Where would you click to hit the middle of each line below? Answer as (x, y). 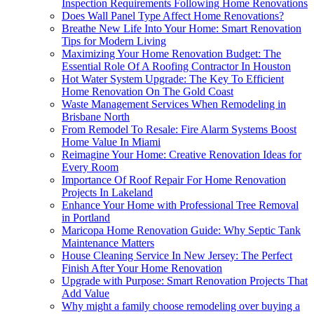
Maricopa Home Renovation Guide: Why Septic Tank (181, 231)
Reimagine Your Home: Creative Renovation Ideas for (182, 155)
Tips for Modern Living (114, 41)
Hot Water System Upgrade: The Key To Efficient (173, 79)
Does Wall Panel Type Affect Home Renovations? (173, 16)
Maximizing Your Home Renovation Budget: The (171, 54)
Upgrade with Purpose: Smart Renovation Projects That (185, 281)
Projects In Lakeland (107, 193)
